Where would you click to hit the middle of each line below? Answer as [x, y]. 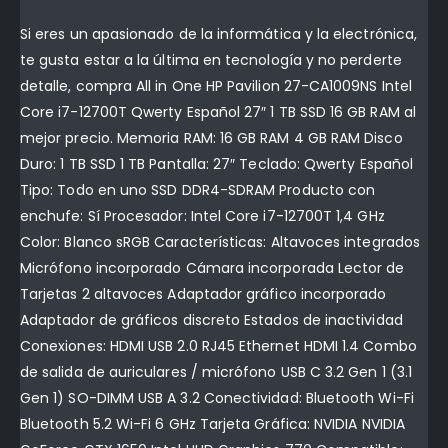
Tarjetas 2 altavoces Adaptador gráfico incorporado [203, 294]
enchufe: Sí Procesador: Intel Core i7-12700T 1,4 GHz [202, 216]
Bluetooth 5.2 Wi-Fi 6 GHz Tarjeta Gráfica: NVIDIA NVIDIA [212, 424]
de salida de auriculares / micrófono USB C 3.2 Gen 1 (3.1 [216, 372]
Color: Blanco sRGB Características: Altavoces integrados [220, 242]
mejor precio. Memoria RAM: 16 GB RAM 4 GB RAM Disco [211, 138]
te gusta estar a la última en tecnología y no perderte [211, 60]
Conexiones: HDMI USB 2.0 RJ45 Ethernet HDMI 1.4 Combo [218, 346]
